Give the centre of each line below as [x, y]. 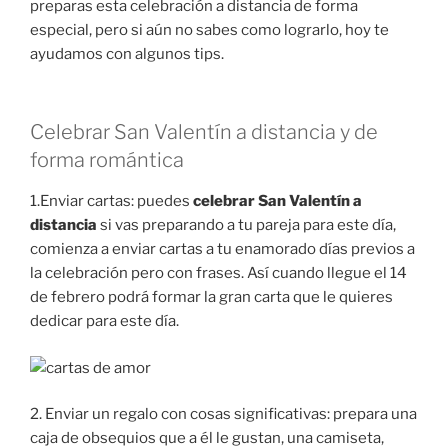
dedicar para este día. [104, 321]
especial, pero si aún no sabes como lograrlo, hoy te [209, 29]
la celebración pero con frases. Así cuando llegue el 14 [218, 273]
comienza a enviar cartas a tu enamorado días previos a [222, 249]
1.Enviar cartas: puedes [111, 201]
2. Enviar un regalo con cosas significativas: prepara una [223, 414]
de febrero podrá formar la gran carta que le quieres [211, 297]
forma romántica [107, 160]
